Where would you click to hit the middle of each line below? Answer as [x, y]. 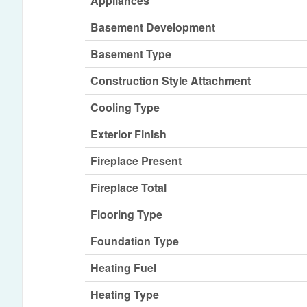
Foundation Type [135, 241]
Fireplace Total [129, 188]
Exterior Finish [129, 134]
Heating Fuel [124, 268]
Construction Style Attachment [171, 81]
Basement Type [131, 54]
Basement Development [153, 27]
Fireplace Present [136, 161]
